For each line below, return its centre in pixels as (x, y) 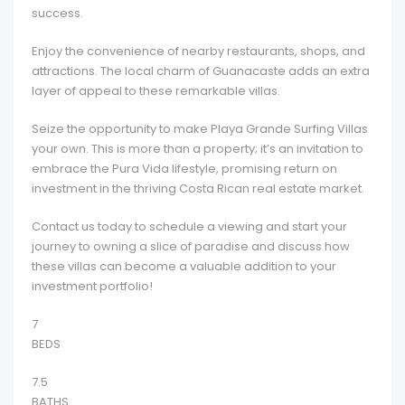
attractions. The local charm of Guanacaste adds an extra (201, 71)
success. (57, 13)
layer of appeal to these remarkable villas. (156, 91)
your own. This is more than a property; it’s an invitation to (198, 149)
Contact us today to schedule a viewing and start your (189, 226)
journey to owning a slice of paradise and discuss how (191, 246)
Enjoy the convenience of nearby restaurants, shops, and (198, 51)
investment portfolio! (92, 286)
